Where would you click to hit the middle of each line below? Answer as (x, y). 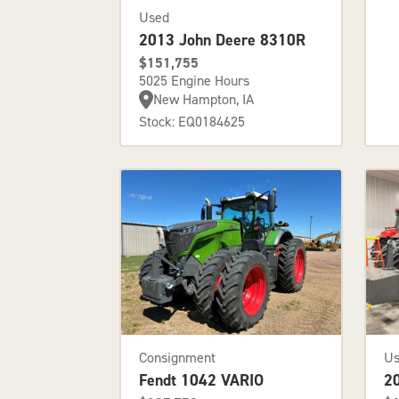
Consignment (178, 357)
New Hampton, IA (204, 99)
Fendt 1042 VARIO (202, 380)
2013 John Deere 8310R (223, 40)
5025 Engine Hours (195, 80)
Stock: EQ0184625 (192, 121)
